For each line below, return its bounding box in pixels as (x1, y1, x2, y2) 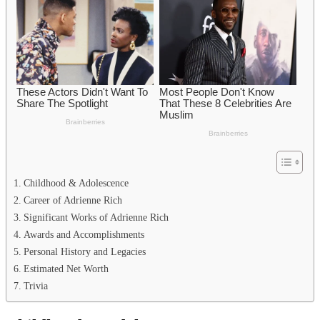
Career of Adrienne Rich (23, 194, 122, 206)
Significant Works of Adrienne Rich (23, 211, 169, 223)
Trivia (23, 279, 48, 291)
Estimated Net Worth (23, 262, 109, 274)
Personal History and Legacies (23, 245, 146, 257)
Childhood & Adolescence (23, 176, 129, 189)
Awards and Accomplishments (23, 228, 144, 240)
